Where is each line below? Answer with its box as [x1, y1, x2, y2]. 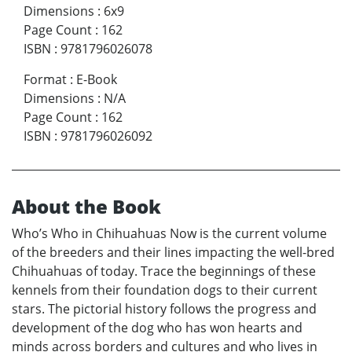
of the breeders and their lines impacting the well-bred [12, 244, 335, 262]
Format [24, 71, 67, 89]
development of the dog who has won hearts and [12, 319, 302, 337]
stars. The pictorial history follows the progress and [12, 300, 317, 318]
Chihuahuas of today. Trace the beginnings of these [12, 262, 316, 280]
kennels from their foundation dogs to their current [12, 281, 317, 299]
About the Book [12, 193, 161, 220]
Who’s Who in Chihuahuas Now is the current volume [12, 225, 327, 243]
